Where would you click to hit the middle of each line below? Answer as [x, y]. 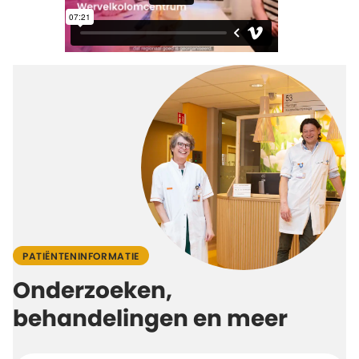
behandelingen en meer [150, 320]
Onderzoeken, [93, 292]
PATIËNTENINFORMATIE [81, 256]
